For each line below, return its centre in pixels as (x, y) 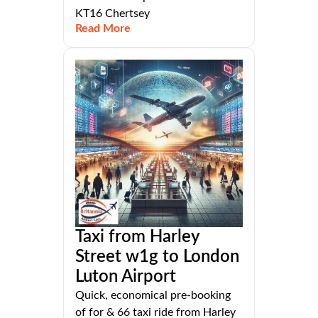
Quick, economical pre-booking (153, 296)
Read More (103, 29)
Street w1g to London (157, 257)
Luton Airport (126, 277)
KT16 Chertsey (113, 14)
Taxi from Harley (137, 237)
